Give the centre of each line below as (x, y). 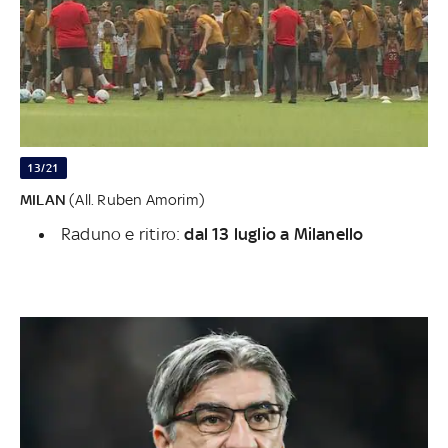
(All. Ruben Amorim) (135, 200)
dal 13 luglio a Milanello (274, 234)
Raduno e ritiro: (123, 234)
